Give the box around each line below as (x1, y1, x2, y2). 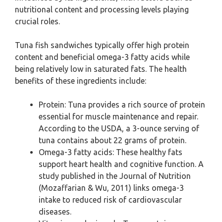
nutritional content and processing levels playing (15, 5, 189, 14)
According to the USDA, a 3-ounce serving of (39, 124, 199, 133)
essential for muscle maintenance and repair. (39, 112, 198, 121)
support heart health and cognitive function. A (39, 160, 204, 168)
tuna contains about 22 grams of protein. (39, 136, 186, 145)
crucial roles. (15, 17, 60, 26)
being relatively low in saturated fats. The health (15, 64, 187, 73)
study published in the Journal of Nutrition (39, 171, 191, 180)
